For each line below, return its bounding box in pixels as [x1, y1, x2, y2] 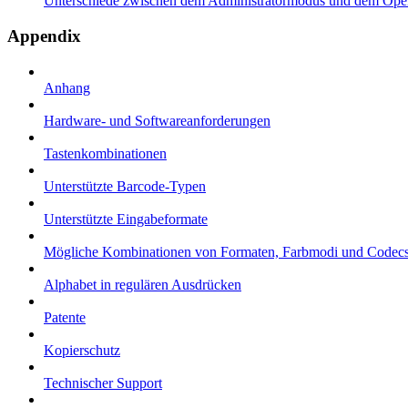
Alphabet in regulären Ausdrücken [44, 276, 241, 292]
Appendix [7, 25, 81, 46]
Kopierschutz [44, 342, 120, 358]
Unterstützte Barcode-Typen [44, 178, 206, 194]
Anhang [44, 79, 90, 96]
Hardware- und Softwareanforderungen [44, 112, 270, 128]
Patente [44, 309, 86, 325]
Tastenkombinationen [44, 145, 167, 161]
